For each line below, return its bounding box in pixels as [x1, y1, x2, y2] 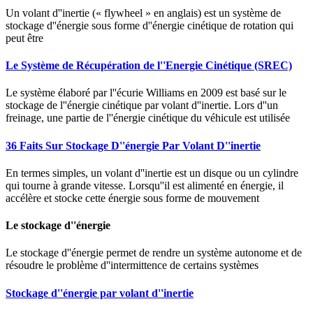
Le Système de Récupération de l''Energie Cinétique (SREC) [6, 59, 292, 72]
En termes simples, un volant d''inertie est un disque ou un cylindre [6, 166, 298, 179]
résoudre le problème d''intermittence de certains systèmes [6, 259, 259, 272]
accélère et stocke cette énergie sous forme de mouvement [6, 191, 259, 204]
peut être [6, 31, 43, 44]
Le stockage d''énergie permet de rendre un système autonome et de [6, 247, 302, 259]
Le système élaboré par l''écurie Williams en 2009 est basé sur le [6, 87, 286, 99]
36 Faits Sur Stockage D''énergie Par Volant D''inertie [6, 139, 261, 152]
